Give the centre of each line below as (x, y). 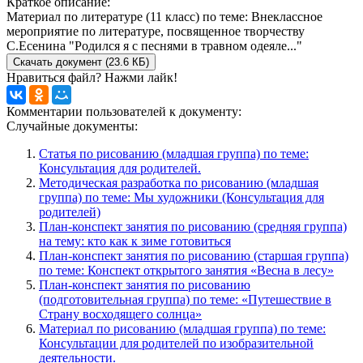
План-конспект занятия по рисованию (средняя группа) (193, 226)
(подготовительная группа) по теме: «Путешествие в (185, 299)
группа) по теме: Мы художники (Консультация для (181, 197)
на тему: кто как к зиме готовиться (135, 241)
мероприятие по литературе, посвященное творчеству (156, 31)
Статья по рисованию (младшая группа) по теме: (174, 153)
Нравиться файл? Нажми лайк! (92, 77)
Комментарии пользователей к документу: (124, 111)
